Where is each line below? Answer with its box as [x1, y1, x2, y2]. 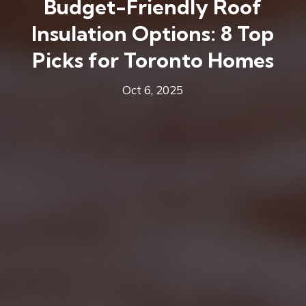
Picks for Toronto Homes [31, 46, 274, 73]
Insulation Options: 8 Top [31, 20, 275, 46]
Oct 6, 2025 [122, 82, 184, 97]
